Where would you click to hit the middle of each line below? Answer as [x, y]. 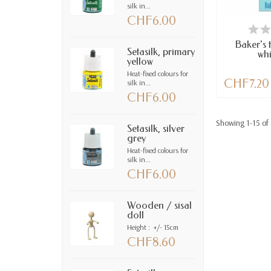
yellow [140, 61]
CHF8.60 [152, 242]
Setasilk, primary [161, 51]
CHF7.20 [247, 84]
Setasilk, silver [156, 128]
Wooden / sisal [160, 205]
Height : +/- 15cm [153, 227]
